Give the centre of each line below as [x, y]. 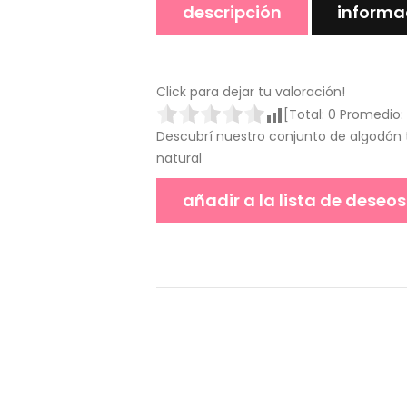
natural [179, 159]
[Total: [306, 115]
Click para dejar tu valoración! [251, 92]
